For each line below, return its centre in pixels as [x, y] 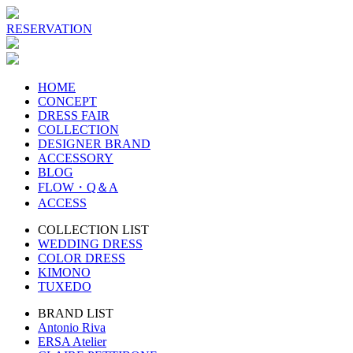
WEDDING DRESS [90, 244]
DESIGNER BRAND [94, 144]
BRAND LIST [76, 313]
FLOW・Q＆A [78, 187]
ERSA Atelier [72, 342]
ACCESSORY [76, 158]
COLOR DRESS [82, 258]
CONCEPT [67, 101]
